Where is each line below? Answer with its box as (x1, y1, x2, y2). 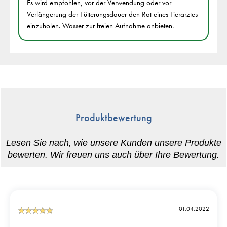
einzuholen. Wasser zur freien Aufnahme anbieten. (27, 21, 174, 31)
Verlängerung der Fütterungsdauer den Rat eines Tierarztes (27, 9, 198, 20)
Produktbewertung (75, 111, 152, 125)
